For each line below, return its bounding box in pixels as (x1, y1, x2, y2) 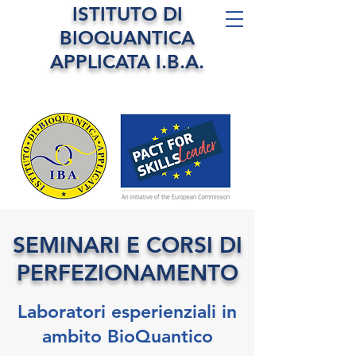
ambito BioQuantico (41, 325, 213, 347)
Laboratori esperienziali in (17, 300, 237, 323)
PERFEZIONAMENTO (16, 259, 238, 286)
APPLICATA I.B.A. (50, 50, 204, 73)
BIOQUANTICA (60, 26, 195, 49)
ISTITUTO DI (72, 2, 183, 25)
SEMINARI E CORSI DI (12, 231, 242, 258)
